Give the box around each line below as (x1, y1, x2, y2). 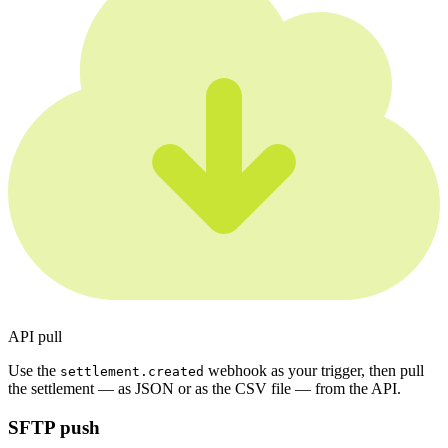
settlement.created (60, 364, 204, 380)
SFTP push (8, 417, 100, 439)
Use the (8, 362, 60, 380)
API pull (8, 328, 62, 346)
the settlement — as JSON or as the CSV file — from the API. (8, 380, 401, 398)
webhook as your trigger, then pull (204, 362, 424, 380)
